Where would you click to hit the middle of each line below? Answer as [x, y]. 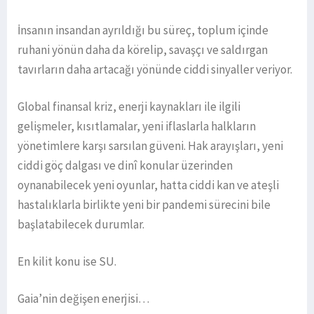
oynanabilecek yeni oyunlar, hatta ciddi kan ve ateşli [148, 185]
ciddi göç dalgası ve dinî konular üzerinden [125, 166]
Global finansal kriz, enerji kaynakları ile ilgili [129, 107]
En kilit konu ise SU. [67, 262]
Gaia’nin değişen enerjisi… [83, 299]
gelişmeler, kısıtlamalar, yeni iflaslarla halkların [137, 127]
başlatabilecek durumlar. [81, 225]
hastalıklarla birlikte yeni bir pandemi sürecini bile [144, 205]
